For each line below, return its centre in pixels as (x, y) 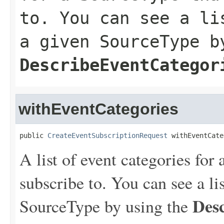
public (33, 135)
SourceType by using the (106, 206)
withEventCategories (98, 109)
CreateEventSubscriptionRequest (107, 135)
